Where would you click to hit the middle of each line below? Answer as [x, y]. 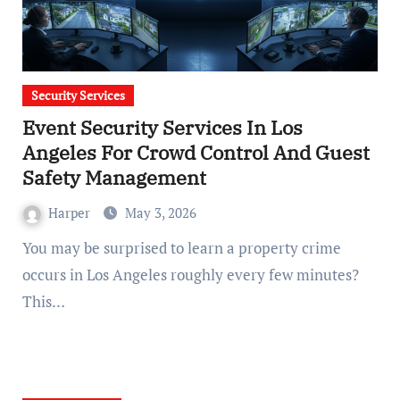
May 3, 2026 [160, 212]
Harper [71, 212]
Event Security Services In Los [162, 127]
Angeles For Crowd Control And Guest [196, 152]
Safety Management [114, 177]
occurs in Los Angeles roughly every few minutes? [190, 275]
